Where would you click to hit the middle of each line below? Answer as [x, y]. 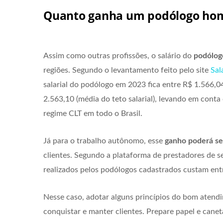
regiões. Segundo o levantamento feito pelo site [127, 70]
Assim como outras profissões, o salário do [118, 56]
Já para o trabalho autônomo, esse [103, 141]
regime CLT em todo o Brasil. [93, 113]
